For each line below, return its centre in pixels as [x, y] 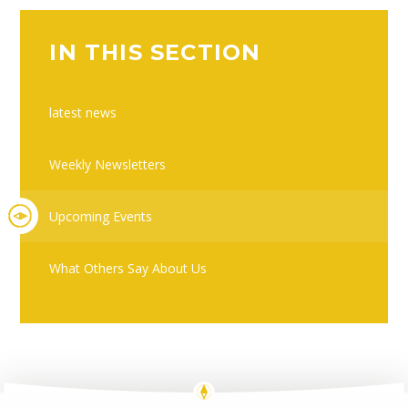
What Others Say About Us [128, 268]
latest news [83, 113]
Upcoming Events [101, 216]
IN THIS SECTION [155, 52]
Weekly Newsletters [108, 165]
